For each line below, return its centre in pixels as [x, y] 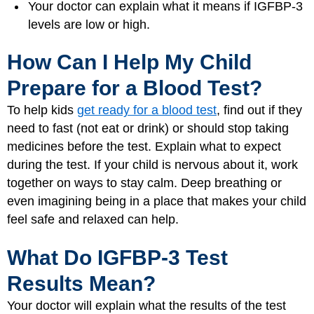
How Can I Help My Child [129, 62]
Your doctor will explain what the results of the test [146, 305]
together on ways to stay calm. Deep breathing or [144, 183]
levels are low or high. [89, 24]
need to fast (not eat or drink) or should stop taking [148, 128]
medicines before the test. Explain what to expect [144, 146]
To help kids [42, 110]
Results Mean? [81, 283]
